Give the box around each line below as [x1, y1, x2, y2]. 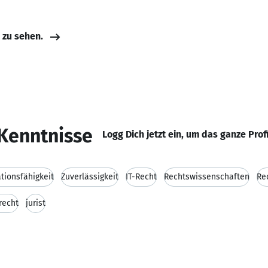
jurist [26, 198, 45, 208]
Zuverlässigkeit [61, 172, 118, 182]
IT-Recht [126, 172, 157, 182]
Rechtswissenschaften [164, 172, 249, 182]
